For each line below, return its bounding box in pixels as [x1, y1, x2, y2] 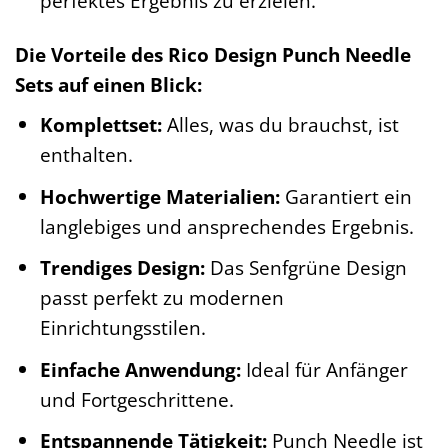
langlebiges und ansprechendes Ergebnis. [39, 212, 414, 240]
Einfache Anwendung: [39, 355, 241, 383]
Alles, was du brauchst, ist [161, 111, 399, 139]
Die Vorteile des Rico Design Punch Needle [15, 41, 411, 69]
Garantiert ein [279, 182, 412, 210]
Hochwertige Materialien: [39, 182, 280, 210]
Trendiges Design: [39, 254, 205, 282]
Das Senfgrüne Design [204, 254, 407, 282]
